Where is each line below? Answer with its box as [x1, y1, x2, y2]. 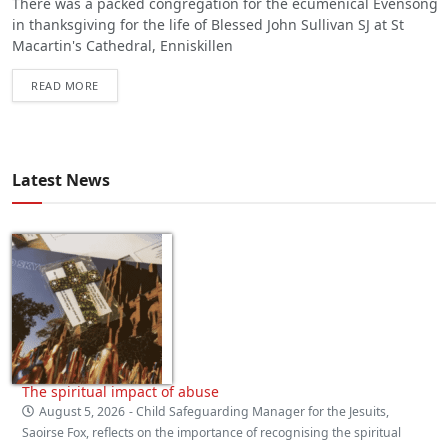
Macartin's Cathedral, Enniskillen [12, 35, 233, 55]
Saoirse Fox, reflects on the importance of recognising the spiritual [22, 423, 401, 441]
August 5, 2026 [39, 402, 126, 420]
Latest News [12, 168, 110, 191]
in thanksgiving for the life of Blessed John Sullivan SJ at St [12, 14, 404, 34]
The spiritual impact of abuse [22, 381, 219, 401]
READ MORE [31, 77, 99, 93]
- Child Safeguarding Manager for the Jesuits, [129, 402, 390, 420]
